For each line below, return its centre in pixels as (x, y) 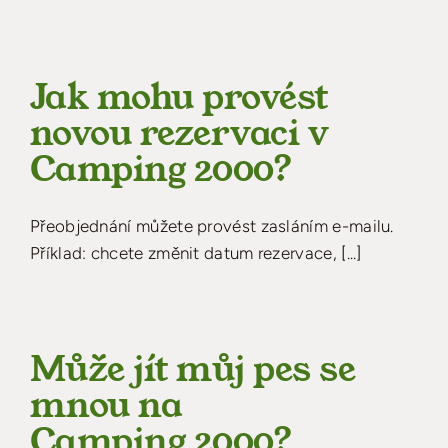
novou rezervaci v (179, 133)
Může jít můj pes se (193, 369)
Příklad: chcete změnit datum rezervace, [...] (196, 252)
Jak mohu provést (179, 97)
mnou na (106, 405)
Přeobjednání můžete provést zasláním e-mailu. (212, 225)
